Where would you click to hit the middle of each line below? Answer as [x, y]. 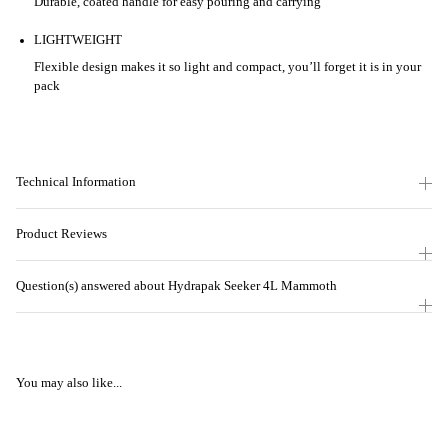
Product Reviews [61, 233]
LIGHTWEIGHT [78, 40]
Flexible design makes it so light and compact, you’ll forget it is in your [227, 66]
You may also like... [69, 383]
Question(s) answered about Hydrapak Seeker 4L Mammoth [176, 285]
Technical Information [76, 181]
